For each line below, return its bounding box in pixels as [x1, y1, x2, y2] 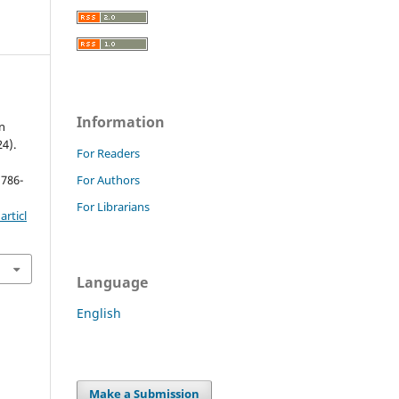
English [77, 305, 121, 322]
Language [77, 273, 148, 293]
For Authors [77, 172, 140, 189]
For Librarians [77, 199, 150, 216]
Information [77, 112, 165, 133]
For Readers [77, 145, 140, 162]
